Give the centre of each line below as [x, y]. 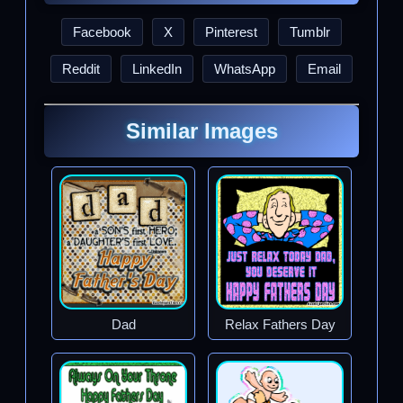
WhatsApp [245, 68]
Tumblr [310, 31]
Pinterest [231, 31]
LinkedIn [157, 68]
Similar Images [201, 130]
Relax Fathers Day [280, 324]
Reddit [81, 68]
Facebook [102, 31]
